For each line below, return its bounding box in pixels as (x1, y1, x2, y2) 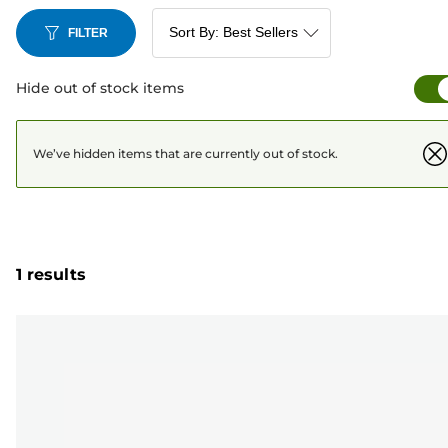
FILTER (68, 25, 108, 40)
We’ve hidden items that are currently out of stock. (33, 146, 338, 161)
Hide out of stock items (16, 79, 184, 97)
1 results (16, 265, 86, 285)
